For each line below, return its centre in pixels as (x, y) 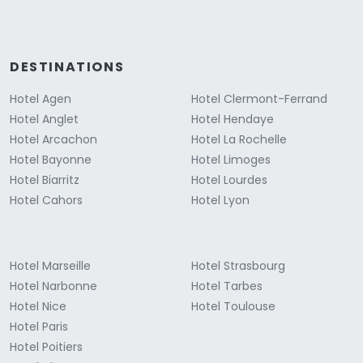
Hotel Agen (41, 98)
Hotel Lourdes (229, 179)
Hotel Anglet (44, 119)
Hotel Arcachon (53, 139)
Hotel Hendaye (233, 119)
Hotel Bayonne (51, 159)
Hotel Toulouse (233, 306)
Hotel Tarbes (227, 286)
